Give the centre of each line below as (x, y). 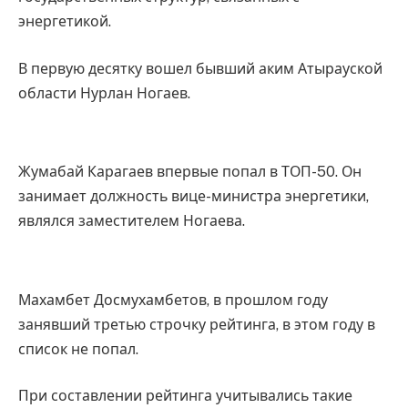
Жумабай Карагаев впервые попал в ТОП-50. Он (190, 172)
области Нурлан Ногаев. (104, 93)
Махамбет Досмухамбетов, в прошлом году (173, 300)
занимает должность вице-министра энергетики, (194, 197)
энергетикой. (65, 22)
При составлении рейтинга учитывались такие (185, 396)
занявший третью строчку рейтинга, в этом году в (197, 324)
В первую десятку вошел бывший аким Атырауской (200, 68)
